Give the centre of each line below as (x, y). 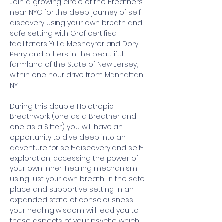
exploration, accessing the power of (75, 158)
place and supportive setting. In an (73, 189)
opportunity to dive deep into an (69, 137)
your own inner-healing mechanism (75, 168)
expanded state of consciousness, (73, 200)
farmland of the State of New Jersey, (75, 64)
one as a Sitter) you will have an (67, 127)
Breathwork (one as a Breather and (74, 116)
